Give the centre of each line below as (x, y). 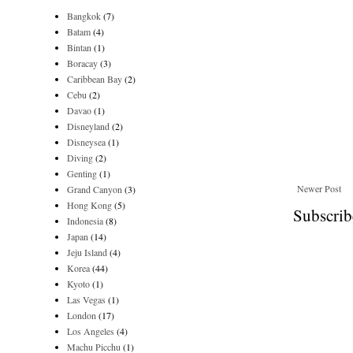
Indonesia (85, 221)
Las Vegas (86, 299)
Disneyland (88, 126)
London (82, 315)
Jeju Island (87, 252)
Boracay (82, 63)
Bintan (79, 47)
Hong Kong (89, 205)
